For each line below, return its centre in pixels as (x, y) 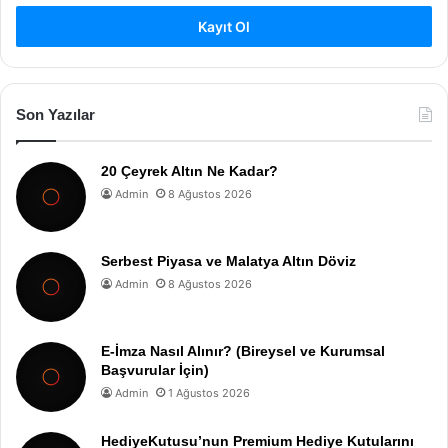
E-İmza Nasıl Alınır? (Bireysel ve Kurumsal (243, 350)
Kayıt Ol (224, 26)
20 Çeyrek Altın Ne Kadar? (189, 170)
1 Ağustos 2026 (209, 392)
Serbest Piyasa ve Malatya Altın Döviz (228, 260)
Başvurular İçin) (155, 369)
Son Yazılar (55, 114)
